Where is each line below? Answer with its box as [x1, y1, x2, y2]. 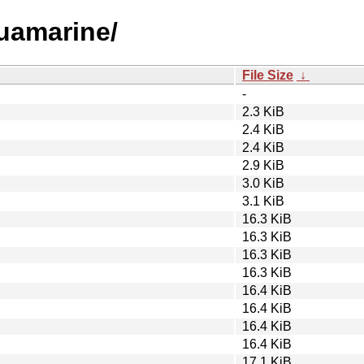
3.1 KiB [242, 193, 284, 208]
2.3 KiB [242, 104, 284, 119]
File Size [242, 67, 293, 82]
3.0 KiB [242, 175, 284, 190]
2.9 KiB [242, 158, 284, 172]
